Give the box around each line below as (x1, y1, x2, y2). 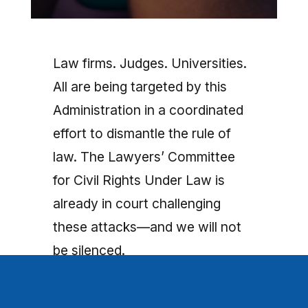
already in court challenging (52, 195, 221, 212)
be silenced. (52, 242, 125, 259)
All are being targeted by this (52, 78, 227, 96)
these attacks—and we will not (52, 219, 241, 236)
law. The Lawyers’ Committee (52, 148, 235, 166)
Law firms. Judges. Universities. (52, 55, 247, 72)
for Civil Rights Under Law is (52, 172, 225, 189)
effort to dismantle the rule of (52, 125, 231, 142)
